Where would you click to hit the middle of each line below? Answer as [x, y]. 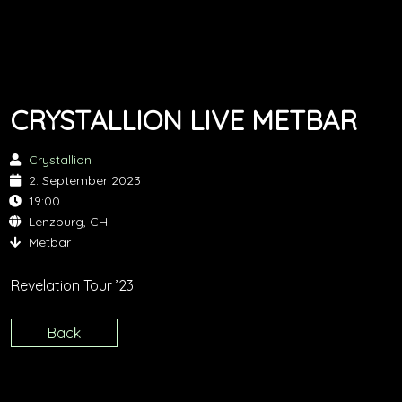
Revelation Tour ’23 [72, 285]
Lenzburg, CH [68, 222]
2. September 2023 [85, 180]
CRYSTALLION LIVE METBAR [184, 120]
